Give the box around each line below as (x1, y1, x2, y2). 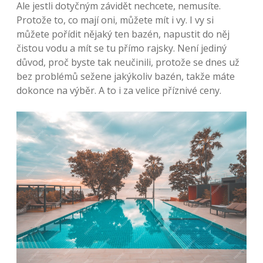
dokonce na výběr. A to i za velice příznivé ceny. (16, 84, 221, 97)
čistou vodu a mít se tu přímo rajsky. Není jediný (16, 42, 227, 55)
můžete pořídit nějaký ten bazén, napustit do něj (16, 28, 230, 41)
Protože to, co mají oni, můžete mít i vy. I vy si (16, 14, 214, 26)
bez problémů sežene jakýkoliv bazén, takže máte (16, 70, 235, 83)
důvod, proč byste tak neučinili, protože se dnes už (16, 56, 240, 69)
